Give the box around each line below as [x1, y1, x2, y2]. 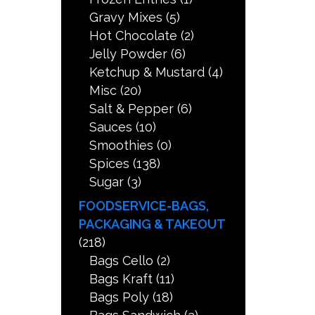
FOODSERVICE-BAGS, [79, 198, 210, 214]
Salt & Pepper [89, 101, 174, 117]
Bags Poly [89, 290, 150, 305]
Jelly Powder [89, 46, 168, 62]
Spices [89, 156, 130, 172]
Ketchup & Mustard [89, 65, 205, 80]
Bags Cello [89, 253, 154, 269]
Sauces [89, 120, 133, 135]
